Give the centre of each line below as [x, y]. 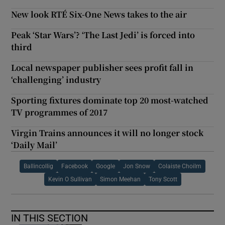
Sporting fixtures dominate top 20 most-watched [110, 100]
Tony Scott [163, 179]
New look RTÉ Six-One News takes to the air [99, 14]
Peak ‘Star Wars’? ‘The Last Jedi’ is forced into [103, 35]
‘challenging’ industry [56, 79]
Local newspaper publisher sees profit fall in [102, 67]
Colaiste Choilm [180, 166]
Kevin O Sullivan [70, 179]
